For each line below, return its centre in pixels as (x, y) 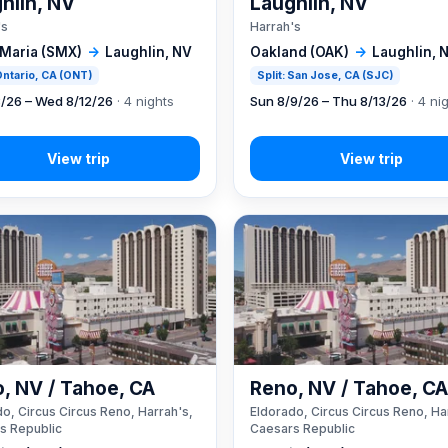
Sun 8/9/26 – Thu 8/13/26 (329, 100)
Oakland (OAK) (300, 51)
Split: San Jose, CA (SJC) (325, 75)
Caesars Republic (303, 428)
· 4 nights (143, 100)
